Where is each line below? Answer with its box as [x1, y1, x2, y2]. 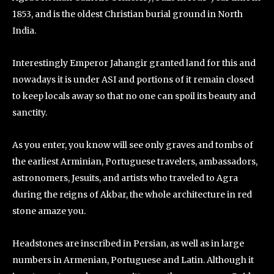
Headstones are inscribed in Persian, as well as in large [12, 238, 244, 249]
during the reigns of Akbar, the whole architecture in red [12, 189, 252, 200]
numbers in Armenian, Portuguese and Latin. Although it [12, 254, 254, 265]
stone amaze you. [12, 206, 86, 217]
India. [12, 25, 36, 36]
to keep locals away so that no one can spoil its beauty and [12, 91, 256, 102]
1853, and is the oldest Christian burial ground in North [12, 9, 243, 20]
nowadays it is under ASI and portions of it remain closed [12, 74, 254, 85]
